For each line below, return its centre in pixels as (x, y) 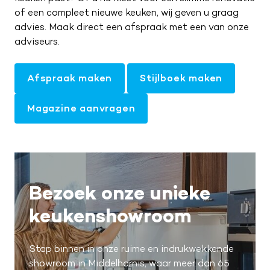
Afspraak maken (70, 78)
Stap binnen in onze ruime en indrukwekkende (131, 249)
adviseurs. (37, 41)
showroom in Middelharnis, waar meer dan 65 (129, 263)
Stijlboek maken (181, 78)
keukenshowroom (110, 216)
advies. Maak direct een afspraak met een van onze (132, 27)
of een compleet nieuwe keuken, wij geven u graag (127, 12)
